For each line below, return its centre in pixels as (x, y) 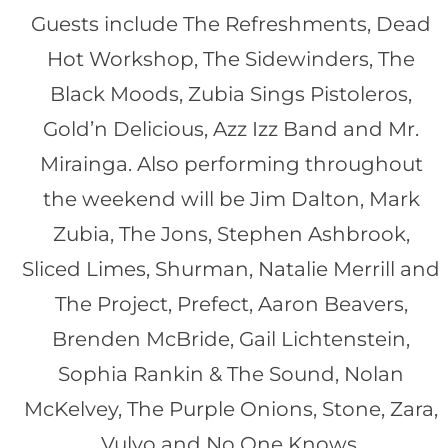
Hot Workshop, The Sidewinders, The (231, 58)
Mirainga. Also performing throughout (231, 163)
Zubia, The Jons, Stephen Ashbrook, (231, 233)
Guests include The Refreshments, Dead (231, 23)
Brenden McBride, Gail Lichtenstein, (231, 338)
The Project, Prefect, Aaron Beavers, (231, 303)
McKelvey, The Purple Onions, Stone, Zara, (231, 408)
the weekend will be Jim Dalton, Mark (231, 198)
